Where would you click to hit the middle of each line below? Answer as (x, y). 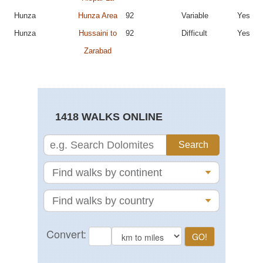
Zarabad (98, 51)
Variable (195, 16)
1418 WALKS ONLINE (109, 117)
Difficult (194, 33)
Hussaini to (98, 33)
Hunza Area (98, 16)
